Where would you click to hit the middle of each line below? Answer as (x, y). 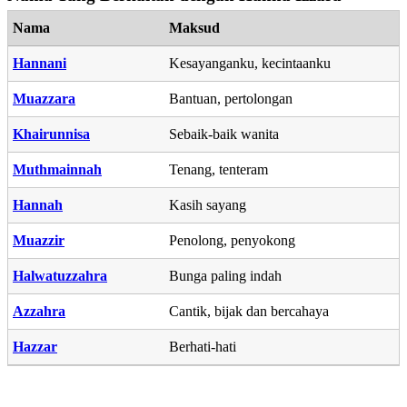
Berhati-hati (203, 346)
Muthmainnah (57, 169)
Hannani (40, 63)
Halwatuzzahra (60, 275)
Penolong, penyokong (232, 240)
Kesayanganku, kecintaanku (250, 63)
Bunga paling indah (225, 275)
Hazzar (35, 346)
